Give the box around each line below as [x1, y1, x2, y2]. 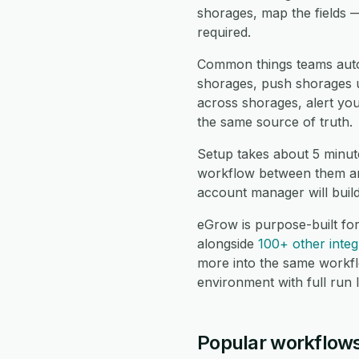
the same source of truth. [197, 114, 353, 130]
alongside [197, 236, 258, 252]
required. [197, 24, 251, 40]
